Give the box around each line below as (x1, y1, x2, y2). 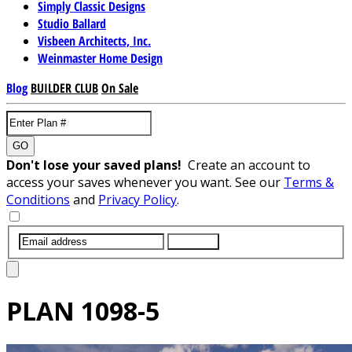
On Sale (101, 79, 138, 97)
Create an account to (188, 156, 310, 174)
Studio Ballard (38, 14, 106, 32)
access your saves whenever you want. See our (6, 173, 284, 191)
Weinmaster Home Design (38, 49, 163, 67)
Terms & (284, 173, 334, 191)
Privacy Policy (98, 190, 177, 208)
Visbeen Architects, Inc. (38, 31, 151, 49)
